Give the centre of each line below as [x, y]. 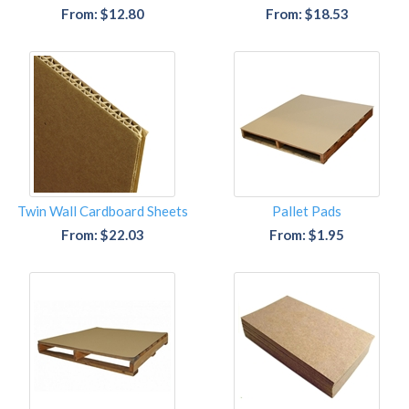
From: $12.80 [102, 14]
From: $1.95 [307, 235]
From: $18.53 [307, 14]
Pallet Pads [307, 211]
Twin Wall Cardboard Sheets [102, 211]
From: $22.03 [102, 235]
